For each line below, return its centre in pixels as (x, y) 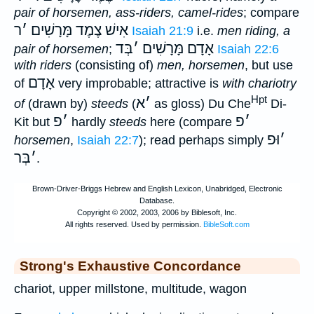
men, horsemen (201, 66)
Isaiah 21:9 (163, 31)
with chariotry (259, 84)
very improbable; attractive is (138, 84)
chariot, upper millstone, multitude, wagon (130, 288)
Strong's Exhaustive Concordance (130, 265)
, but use (269, 66)
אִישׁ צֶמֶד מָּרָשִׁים (80, 30)
